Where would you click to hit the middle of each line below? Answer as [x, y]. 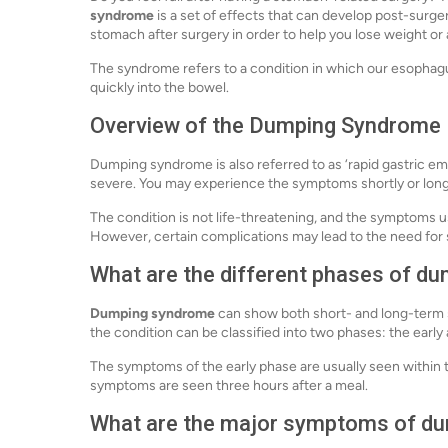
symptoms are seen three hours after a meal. [229, 385]
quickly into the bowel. [159, 87]
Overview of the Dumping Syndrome [265, 125]
